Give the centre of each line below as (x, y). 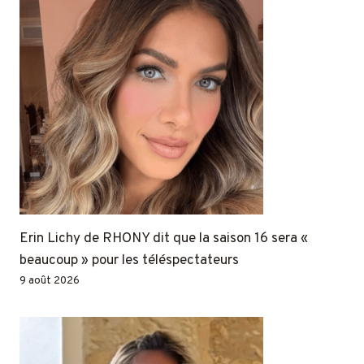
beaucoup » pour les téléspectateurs (129, 260)
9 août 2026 (50, 280)
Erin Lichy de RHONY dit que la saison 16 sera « (164, 238)
